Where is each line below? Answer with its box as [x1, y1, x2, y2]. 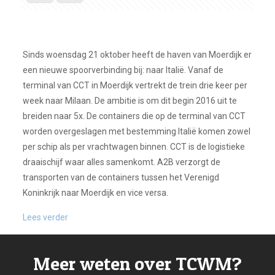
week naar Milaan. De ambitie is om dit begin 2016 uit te [22, 96, 237, 106]
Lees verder [22, 212, 68, 222]
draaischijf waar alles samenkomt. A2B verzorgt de [22, 157, 220, 167]
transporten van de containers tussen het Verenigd [22, 172, 219, 182]
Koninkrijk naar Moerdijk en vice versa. [22, 188, 168, 198]
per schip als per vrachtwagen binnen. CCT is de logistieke [22, 142, 245, 152]
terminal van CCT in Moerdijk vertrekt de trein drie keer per [22, 80, 247, 90]
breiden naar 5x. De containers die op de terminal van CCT [22, 111, 246, 121]
